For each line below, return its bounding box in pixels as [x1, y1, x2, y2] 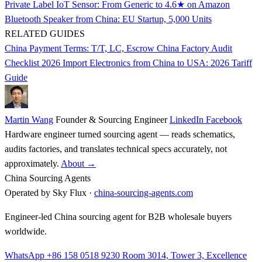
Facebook [206, 115, 242, 125]
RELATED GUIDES [5, 29, 85, 39]
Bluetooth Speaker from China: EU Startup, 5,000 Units [5, 14, 212, 25]
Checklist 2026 [5, 58, 63, 68]
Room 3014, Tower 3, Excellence [122, 250, 247, 261]
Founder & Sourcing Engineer [56, 115, 167, 125]
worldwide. [5, 226, 47, 237]
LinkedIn [170, 115, 206, 125]
